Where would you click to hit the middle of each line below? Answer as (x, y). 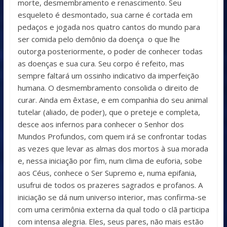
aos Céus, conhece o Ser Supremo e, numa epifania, (107, 173)
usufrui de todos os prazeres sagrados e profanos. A (110, 185)
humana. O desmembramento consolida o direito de (108, 88)
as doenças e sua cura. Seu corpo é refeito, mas (101, 64)
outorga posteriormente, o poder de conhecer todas (110, 51)
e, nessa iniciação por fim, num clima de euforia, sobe (110, 161)
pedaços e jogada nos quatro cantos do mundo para (109, 27)
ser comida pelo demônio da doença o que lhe (99, 39)
